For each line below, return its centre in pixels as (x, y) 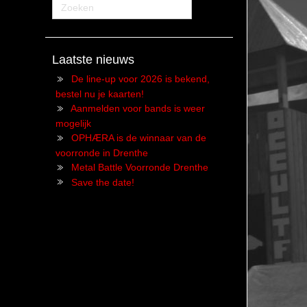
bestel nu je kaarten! (99, 94)
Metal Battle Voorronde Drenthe (139, 167)
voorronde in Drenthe (101, 152)
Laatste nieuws (93, 60)
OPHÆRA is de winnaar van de (138, 138)
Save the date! (102, 182)
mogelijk (73, 124)
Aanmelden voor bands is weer (137, 109)
